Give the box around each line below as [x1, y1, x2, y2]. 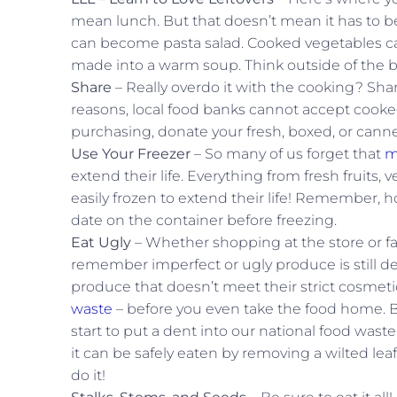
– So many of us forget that [191, 145, 385, 162]
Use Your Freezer [71, 145, 191, 162]
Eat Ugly [71, 234, 131, 251]
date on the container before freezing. [71, 212, 337, 229]
